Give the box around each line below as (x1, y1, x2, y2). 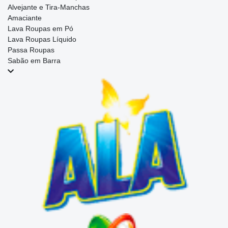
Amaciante (8, 14, 42, 22)
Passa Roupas (8, 46, 54, 54)
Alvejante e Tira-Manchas (8, 3, 90, 12)
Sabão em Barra (8, 56, 61, 65)
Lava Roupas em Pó (8, 24, 73, 33)
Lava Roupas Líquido (8, 35, 76, 44)
